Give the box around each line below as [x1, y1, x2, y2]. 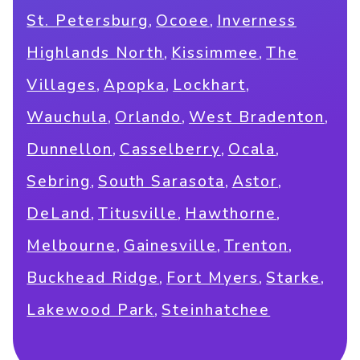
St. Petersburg [27, 10, 149, 32]
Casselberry [119, 139, 221, 161]
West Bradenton [189, 107, 325, 129]
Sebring [27, 171, 91, 193]
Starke [266, 268, 321, 289]
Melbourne [27, 235, 117, 257]
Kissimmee [171, 43, 260, 64]
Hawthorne [185, 203, 277, 225]
